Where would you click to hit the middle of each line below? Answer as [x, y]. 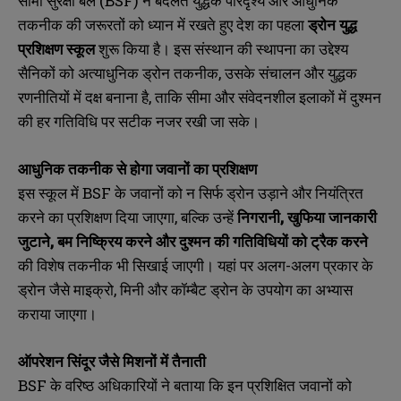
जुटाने [34, 242]
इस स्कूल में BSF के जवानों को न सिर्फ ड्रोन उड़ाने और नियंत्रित [191, 193]
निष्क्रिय [99, 242]
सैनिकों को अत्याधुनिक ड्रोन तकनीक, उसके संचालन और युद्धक [188, 73]
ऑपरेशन [41, 362]
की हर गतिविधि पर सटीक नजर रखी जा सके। [139, 122]
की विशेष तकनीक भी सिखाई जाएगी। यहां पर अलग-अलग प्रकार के [196, 266]
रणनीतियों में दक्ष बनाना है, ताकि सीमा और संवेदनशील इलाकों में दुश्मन [200, 98]
